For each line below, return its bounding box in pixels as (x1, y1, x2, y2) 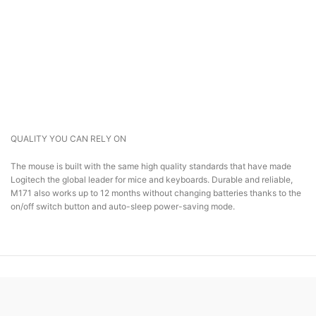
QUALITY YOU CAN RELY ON (11, 133, 126, 144)
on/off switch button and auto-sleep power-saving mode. (11, 200, 235, 212)
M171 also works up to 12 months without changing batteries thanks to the (11, 187, 301, 198)
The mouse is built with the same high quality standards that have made (11, 160, 291, 171)
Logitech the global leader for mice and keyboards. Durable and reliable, (11, 174, 293, 185)
